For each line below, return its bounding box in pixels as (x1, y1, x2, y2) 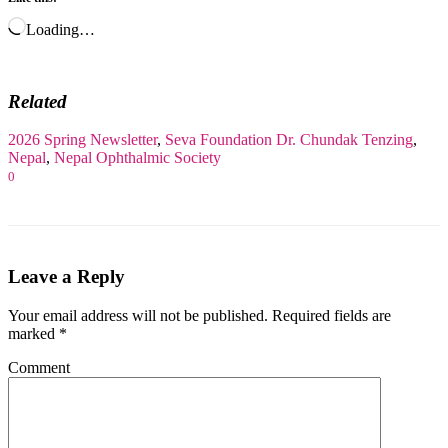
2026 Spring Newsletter (8, 131, 157, 149)
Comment (8, 358, 70, 376)
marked (8, 324, 59, 342)
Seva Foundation (165, 131, 272, 149)
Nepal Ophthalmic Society (54, 149, 221, 167)
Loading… (26, 20, 95, 38)
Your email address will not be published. (8, 306, 268, 324)
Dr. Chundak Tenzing (276, 131, 413, 149)
